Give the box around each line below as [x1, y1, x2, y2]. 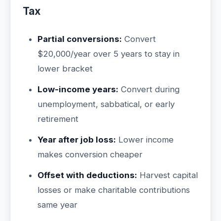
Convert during [118, 84, 180, 94]
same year [37, 200, 77, 210]
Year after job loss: [37, 135, 116, 145]
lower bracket [37, 64, 93, 74]
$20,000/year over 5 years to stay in [37, 49, 180, 59]
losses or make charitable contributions [37, 185, 190, 195]
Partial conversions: [37, 34, 122, 44]
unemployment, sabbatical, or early [37, 99, 175, 109]
